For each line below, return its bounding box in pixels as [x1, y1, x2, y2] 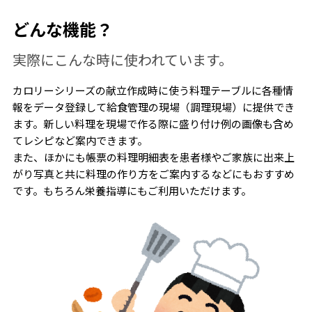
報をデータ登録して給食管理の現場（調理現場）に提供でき [12, 100, 295, 115]
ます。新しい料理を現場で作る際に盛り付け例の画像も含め [12, 116, 294, 132]
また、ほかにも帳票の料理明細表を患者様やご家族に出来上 [12, 150, 295, 165]
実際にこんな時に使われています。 [12, 49, 233, 70]
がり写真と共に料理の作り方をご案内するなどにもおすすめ [12, 166, 295, 182]
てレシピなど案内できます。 [12, 133, 148, 148]
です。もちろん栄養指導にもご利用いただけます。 [12, 183, 251, 198]
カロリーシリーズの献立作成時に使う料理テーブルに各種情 [12, 83, 293, 98]
